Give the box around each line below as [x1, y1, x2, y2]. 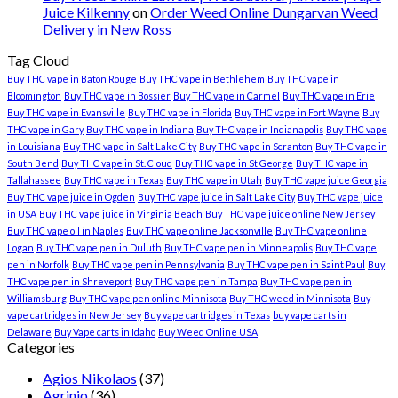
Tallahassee [7, 173, 61, 186]
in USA [7, 207, 36, 219]
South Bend [7, 156, 59, 169]
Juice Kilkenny [43, 3, 130, 20]
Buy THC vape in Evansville [7, 106, 125, 118]
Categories [7, 338, 75, 355]
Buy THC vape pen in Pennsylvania [72, 258, 225, 270]
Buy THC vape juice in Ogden [7, 190, 135, 203]
